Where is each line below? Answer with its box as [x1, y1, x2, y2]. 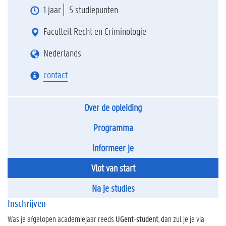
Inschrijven [8, 197, 46, 209]
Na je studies [91, 182, 135, 194]
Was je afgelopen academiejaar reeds [8, 213, 116, 224]
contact [43, 69, 68, 81]
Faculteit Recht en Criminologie [43, 25, 146, 37]
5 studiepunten [69, 4, 118, 16]
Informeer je [92, 142, 134, 154]
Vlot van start [91, 162, 135, 174]
